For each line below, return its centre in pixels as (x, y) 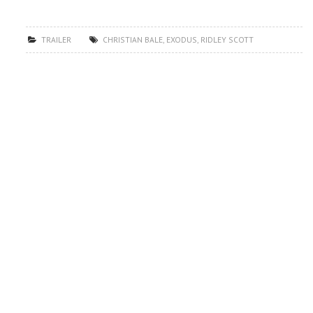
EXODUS (182, 39)
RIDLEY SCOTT (227, 39)
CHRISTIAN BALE (133, 39)
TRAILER (57, 39)
